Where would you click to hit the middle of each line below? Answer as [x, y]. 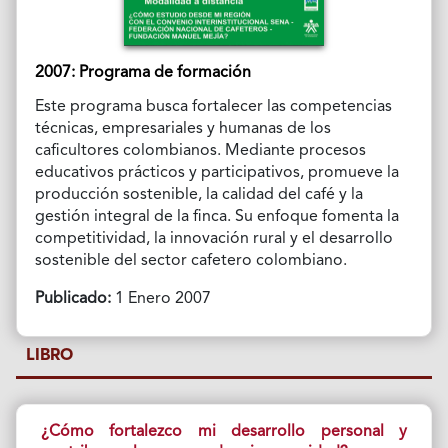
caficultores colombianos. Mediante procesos [200, 150]
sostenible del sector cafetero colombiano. [190, 260]
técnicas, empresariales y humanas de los [182, 128]
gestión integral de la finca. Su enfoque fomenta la [216, 216]
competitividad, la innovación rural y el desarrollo [213, 238]
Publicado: [72, 298]
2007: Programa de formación [142, 72]
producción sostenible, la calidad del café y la [198, 194]
